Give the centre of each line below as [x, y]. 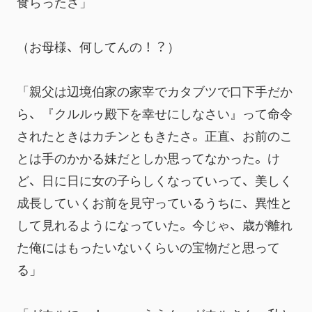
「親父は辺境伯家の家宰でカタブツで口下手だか [155, 90]
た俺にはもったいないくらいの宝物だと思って [148, 246]
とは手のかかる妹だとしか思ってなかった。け [148, 157]
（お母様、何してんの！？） [98, 46]
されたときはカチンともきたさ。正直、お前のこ [155, 135]
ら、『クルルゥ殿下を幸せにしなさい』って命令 [155, 112]
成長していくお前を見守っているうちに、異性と [155, 202]
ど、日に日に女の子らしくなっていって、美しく [155, 179]
